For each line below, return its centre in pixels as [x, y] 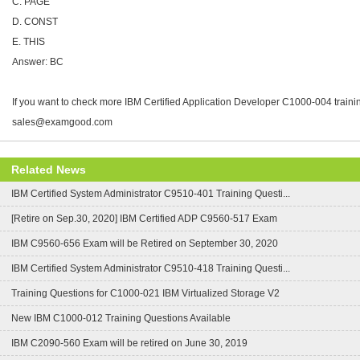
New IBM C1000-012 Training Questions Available [121, 318]
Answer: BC [38, 62]
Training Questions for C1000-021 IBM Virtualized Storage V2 [145, 293]
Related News [49, 170]
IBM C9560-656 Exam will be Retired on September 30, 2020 [145, 243]
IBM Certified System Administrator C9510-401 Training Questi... [151, 194]
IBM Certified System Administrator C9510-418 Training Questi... [151, 268]
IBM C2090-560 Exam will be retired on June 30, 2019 [129, 343]
